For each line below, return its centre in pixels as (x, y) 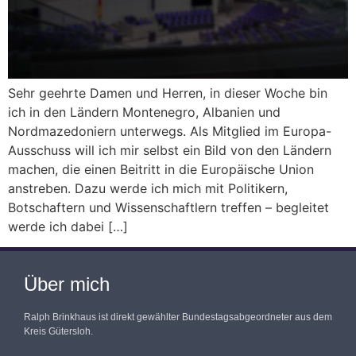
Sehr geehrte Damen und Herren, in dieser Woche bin (168, 93)
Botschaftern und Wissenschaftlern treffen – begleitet (168, 208)
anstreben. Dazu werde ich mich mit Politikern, (148, 189)
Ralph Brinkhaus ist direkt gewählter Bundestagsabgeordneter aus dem (178, 317)
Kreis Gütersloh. (58, 332)
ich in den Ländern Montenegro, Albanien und (144, 112)
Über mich (67, 284)
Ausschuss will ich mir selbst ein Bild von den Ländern (170, 151)
